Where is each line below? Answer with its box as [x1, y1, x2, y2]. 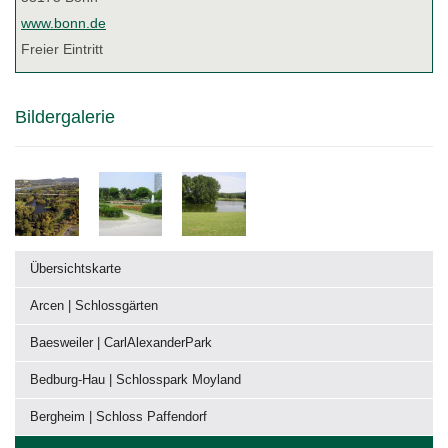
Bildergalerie [15, 107, 115, 128]
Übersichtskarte [30, 260, 121, 276]
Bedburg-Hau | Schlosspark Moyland [30, 371, 241, 387]
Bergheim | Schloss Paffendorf [30, 408, 207, 424]
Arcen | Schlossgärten [30, 297, 158, 313]
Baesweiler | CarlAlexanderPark [30, 334, 212, 350]
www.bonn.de [21, 15, 106, 32]
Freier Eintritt [21, 41, 103, 58]
